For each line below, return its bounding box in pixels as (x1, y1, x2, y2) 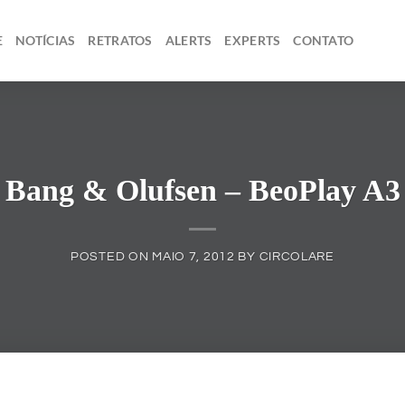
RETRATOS (88, 33, 153, 48)
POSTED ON (71, 250, 153, 264)
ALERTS (165, 33, 212, 48)
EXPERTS (224, 33, 281, 48)
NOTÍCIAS (15, 33, 76, 48)
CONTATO (293, 33, 354, 48)
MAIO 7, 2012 (152, 250, 235, 264)
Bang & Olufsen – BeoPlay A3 (5, 172, 400, 207)
